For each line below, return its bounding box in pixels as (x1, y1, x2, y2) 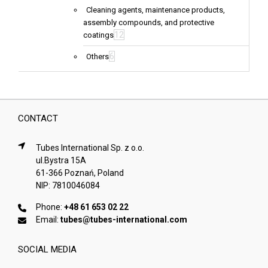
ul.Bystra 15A (35, 156, 86, 166)
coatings (83, 31, 114, 40)
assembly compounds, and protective (83, 18, 214, 28)
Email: (35, 215, 60, 225)
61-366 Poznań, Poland (35, 168, 124, 178)
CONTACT (17, 113, 58, 124)
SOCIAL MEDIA (17, 244, 77, 255)
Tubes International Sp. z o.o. (35, 143, 144, 153)
